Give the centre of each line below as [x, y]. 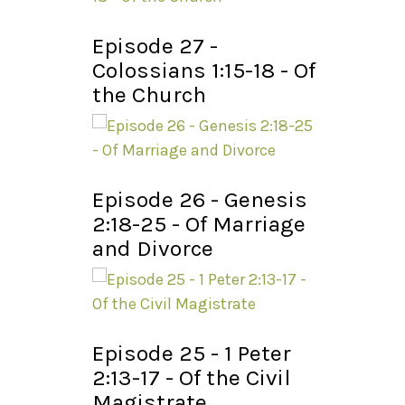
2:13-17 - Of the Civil [192, 378]
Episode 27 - [155, 46]
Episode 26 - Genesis [200, 200]
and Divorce [153, 249]
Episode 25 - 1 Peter [192, 353]
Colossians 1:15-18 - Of [204, 71]
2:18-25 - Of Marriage [199, 224]
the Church [149, 95]
